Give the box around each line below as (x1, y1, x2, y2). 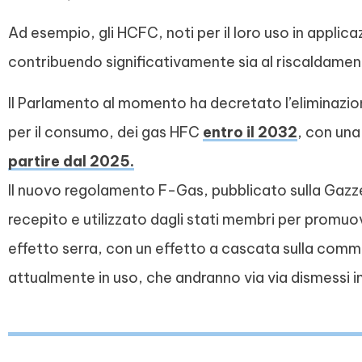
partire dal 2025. (8, 151, 134, 170)
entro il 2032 (203, 122, 297, 141)
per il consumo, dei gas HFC (8, 122, 203, 141)
